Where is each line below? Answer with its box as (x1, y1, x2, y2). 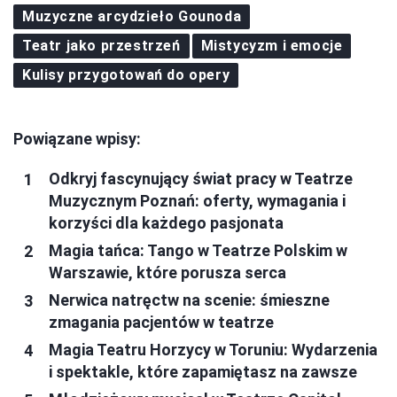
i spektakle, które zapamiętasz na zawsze (49, 362, 357, 382)
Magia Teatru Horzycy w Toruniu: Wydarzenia (49, 340, 378, 360)
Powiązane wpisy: (13, 129, 141, 149)
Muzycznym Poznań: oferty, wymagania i (49, 191, 346, 211)
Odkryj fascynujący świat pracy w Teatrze (49, 169, 353, 189)
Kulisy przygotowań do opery (22, 66, 230, 84)
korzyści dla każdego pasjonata (49, 214, 284, 233)
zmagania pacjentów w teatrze (49, 313, 274, 332)
